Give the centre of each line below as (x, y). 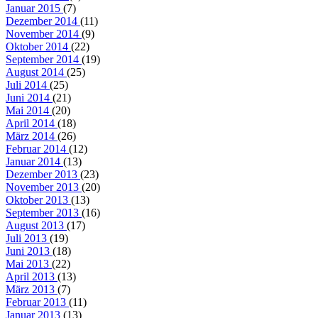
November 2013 (44, 187)
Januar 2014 (34, 161)
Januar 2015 (34, 8)
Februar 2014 (37, 148)
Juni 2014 (29, 97)
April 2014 (32, 123)
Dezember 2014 (43, 21)
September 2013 (44, 212)
